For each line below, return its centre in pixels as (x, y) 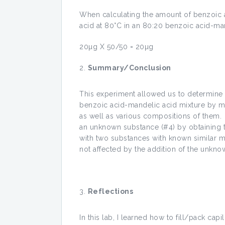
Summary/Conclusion (129, 68)
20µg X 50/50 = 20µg (117, 47)
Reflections (110, 191)
